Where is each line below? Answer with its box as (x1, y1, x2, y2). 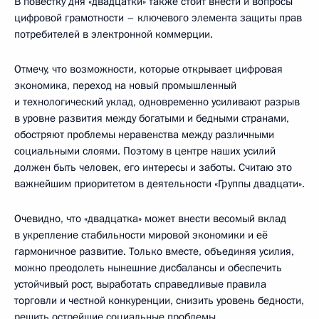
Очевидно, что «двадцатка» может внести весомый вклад (14, 211, 286, 226)
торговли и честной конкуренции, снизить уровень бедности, (14, 293, 304, 308)
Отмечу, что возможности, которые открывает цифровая (14, 62, 283, 76)
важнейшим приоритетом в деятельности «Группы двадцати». (14, 177, 305, 191)
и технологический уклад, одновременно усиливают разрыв (14, 95, 300, 109)
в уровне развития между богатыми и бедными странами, (14, 111, 289, 125)
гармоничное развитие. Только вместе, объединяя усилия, (14, 244, 294, 258)
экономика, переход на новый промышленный (14, 78, 236, 93)
